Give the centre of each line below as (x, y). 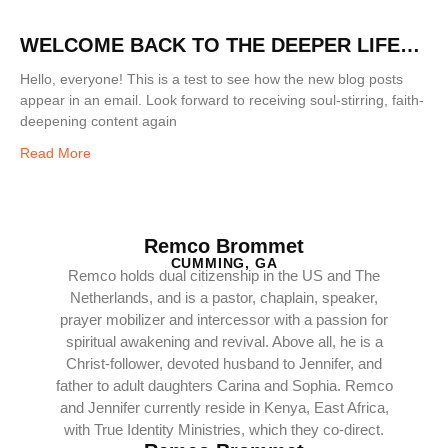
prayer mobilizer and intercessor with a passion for (224, 320)
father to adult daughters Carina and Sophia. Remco (224, 386)
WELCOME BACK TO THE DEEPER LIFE (210, 45)
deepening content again (98, 121)
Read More (55, 153)
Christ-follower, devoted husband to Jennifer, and (224, 364)
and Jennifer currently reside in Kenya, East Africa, (224, 408)
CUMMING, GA (224, 263)
